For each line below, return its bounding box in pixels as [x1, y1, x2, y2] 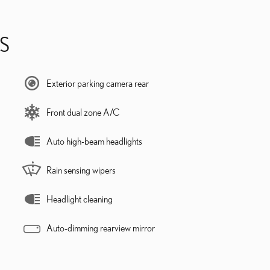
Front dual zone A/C [46, 106, 120, 118]
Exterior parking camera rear [46, 77, 149, 89]
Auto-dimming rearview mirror [46, 222, 155, 233]
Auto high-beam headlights [46, 135, 142, 146]
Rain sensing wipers [46, 164, 116, 175]
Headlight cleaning [46, 193, 113, 204]
